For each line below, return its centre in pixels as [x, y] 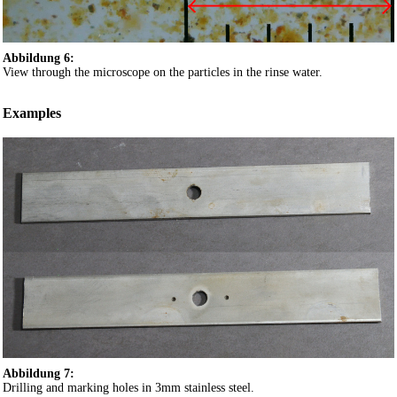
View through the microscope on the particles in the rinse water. [163, 72]
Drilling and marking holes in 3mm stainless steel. [128, 387]
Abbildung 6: [39, 58]
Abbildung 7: [39, 373]
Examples [32, 113]
